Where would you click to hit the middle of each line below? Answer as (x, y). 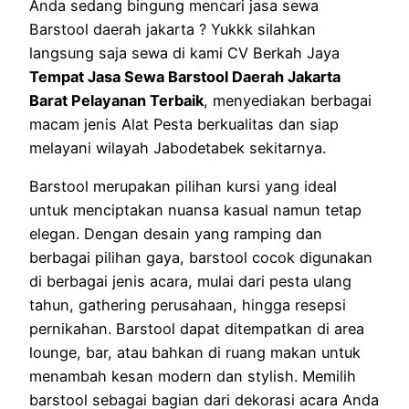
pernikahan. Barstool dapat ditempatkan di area (197, 328)
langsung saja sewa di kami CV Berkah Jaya (184, 52)
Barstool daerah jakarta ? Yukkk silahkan (173, 29)
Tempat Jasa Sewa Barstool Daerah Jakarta (185, 76)
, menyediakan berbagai (288, 100)
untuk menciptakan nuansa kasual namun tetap (195, 210)
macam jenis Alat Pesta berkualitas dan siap (184, 124)
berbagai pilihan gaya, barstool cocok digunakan (201, 257)
